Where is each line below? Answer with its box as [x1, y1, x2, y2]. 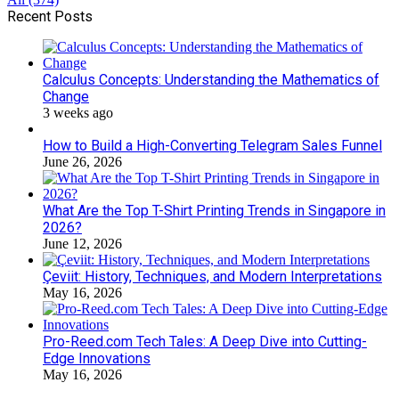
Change [43, 87, 89, 105]
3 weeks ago [43, 104, 113, 120]
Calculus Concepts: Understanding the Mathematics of [43, 70, 379, 88]
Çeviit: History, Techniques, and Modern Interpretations [43, 267, 382, 285]
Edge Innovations [43, 349, 151, 367]
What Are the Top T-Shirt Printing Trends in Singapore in [43, 201, 386, 219]
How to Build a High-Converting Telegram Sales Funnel [43, 136, 382, 154]
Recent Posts [7, 7, 93, 25]
